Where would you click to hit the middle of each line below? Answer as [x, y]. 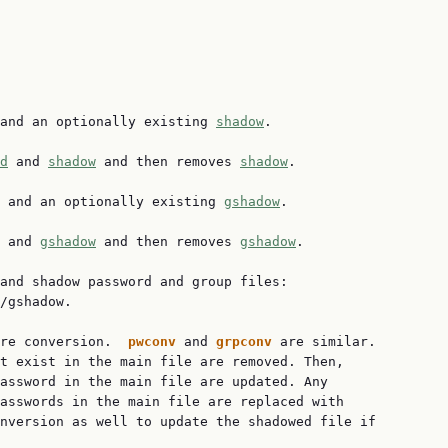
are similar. [328, 341]
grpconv [248, 341]
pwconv [156, 341]
